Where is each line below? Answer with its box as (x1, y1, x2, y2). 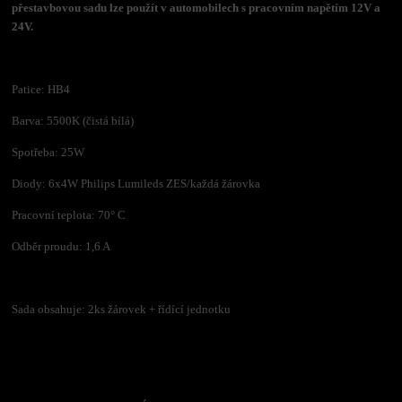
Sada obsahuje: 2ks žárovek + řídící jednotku (12, 301, 232, 316)
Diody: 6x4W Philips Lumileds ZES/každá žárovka (12, 176, 261, 190)
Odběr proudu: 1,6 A (12, 239, 111, 253)
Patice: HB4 (12, 82, 71, 96)
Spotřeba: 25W (12, 144, 85, 159)
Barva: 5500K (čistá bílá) (12, 113, 135, 127)
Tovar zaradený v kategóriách (12, 364, 235, 387)
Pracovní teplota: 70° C (12, 207, 127, 222)
